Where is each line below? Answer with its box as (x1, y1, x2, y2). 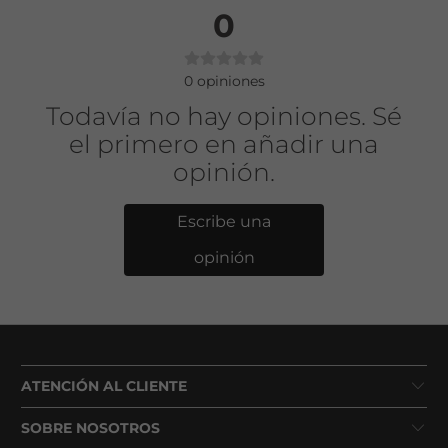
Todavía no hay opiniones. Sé (46, 101, 402, 132)
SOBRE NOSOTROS (21, 419, 161, 438)
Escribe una (177, 212, 271, 232)
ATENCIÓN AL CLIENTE (21, 377, 188, 396)
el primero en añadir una (69, 129, 379, 160)
